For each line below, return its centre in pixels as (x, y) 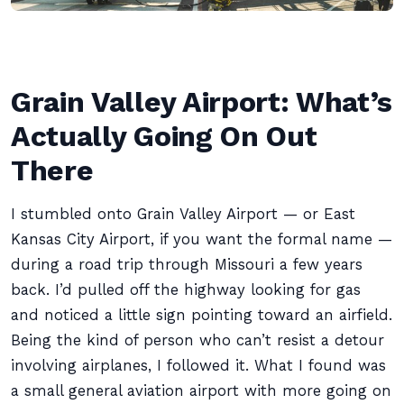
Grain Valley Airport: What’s (202, 102)
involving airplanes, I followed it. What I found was (198, 366)
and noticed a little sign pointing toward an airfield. (202, 315)
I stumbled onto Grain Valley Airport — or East (183, 214)
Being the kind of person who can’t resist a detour (197, 340)
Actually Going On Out (164, 136)
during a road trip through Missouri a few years (187, 265)
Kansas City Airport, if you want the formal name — (202, 239)
